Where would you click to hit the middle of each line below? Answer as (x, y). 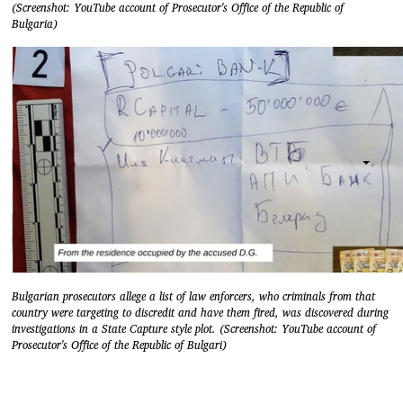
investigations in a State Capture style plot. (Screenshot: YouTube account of (194, 329)
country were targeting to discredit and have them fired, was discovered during (200, 313)
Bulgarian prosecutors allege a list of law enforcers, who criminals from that (193, 297)
